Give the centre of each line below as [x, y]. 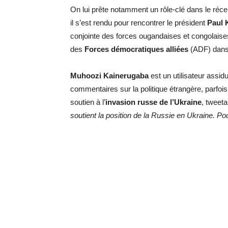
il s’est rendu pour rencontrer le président [139, 23]
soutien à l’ [88, 102]
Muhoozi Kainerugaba [109, 76]
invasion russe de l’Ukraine [153, 102]
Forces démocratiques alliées [136, 49]
